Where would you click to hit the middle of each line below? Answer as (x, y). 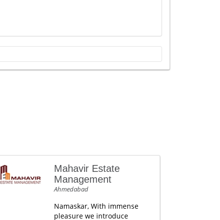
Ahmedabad (71, 189)
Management (82, 179)
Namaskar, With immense (96, 206)
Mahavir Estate (87, 168)
